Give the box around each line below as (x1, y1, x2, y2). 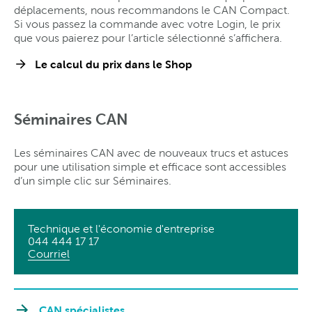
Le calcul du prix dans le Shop (35, 57, 192, 70)
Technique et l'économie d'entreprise (28, 222, 214, 235)
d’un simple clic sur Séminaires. (14, 174, 171, 187)
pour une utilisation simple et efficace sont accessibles (14, 160, 286, 173)
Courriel (28, 247, 70, 260)
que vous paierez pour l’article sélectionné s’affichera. (14, 31, 282, 44)
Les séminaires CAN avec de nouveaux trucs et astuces (14, 146, 288, 159)
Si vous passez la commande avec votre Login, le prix (14, 17, 281, 30)
